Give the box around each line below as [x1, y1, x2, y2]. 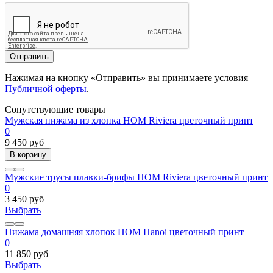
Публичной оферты [5, 83, 87, 94]
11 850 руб [5, 249, 48, 260]
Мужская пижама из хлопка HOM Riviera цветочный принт [5, 115, 253, 126]
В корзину [10, 150, 46, 160]
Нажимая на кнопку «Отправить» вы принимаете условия [5, 73, 248, 83]
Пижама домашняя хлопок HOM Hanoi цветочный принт [5, 227, 244, 238]
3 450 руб [5, 194, 44, 205]
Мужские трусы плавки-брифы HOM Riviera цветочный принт [5, 172, 268, 183]
